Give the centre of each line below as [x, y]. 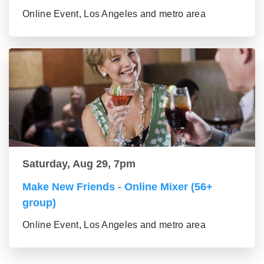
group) [39, 203]
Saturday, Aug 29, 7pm [79, 164]
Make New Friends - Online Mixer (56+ [118, 187]
